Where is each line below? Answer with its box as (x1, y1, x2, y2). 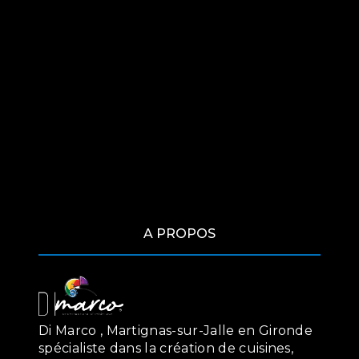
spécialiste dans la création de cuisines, (38, 340, 294, 356)
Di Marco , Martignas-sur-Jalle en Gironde (38, 322, 313, 338)
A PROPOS (143, 226, 216, 242)
